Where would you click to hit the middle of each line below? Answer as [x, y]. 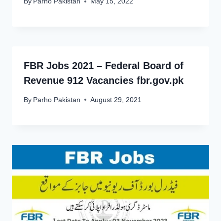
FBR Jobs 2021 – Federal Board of [104, 66]
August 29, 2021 [116, 100]
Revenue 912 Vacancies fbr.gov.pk [104, 81]
